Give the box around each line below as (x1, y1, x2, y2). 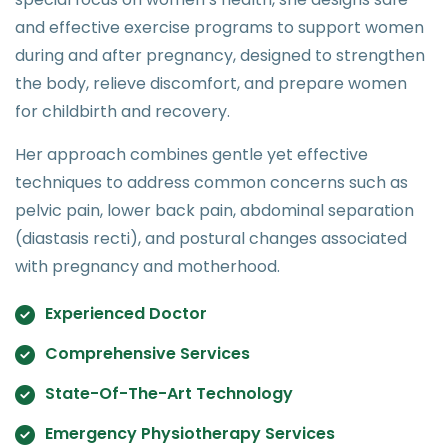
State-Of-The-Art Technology (45, 381, 293, 405)
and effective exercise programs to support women (15, 15, 424, 39)
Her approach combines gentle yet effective (15, 142, 368, 166)
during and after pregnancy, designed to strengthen (15, 43, 425, 67)
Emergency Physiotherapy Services (45, 421, 335, 445)
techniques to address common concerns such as (15, 170, 408, 194)
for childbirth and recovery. (15, 99, 230, 123)
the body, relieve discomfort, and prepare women (15, 71, 407, 95)
